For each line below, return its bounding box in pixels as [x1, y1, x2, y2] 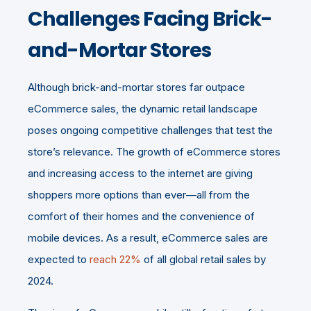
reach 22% [90, 253, 141, 266]
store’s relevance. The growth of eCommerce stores [28, 145, 280, 158]
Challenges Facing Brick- [28, 5, 272, 33]
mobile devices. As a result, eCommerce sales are [28, 231, 268, 244]
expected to [28, 253, 90, 266]
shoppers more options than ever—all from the [28, 188, 250, 201]
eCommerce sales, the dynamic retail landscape [28, 102, 258, 115]
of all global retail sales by [141, 253, 266, 266]
